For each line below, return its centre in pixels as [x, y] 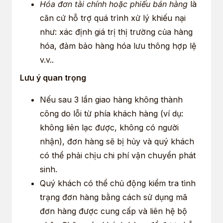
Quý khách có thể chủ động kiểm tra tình [118, 183]
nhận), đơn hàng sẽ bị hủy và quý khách [117, 141]
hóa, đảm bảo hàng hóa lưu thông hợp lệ [118, 46]
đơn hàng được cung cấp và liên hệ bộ [113, 211]
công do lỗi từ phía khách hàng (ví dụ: [111, 113]
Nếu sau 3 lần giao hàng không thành [111, 99]
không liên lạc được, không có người [109, 127]
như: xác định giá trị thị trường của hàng [116, 32]
